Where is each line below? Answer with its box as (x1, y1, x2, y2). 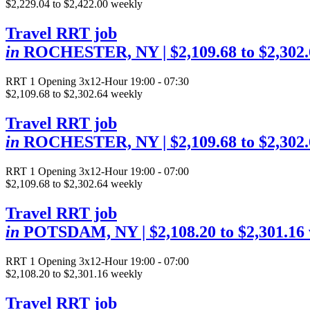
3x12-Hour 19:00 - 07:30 (79, 75, 189, 88)
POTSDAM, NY (24, 222, 138, 241)
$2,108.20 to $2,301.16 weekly (6, 267, 143, 280)
